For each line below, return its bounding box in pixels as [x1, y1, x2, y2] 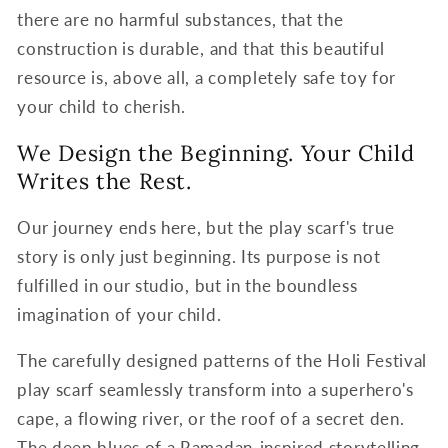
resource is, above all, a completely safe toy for [17, 66, 397, 88]
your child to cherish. [17, 95, 186, 117]
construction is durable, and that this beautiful [17, 37, 385, 59]
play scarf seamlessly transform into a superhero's [17, 379, 414, 401]
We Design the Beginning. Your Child [17, 138, 415, 167]
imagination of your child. [17, 304, 222, 326]
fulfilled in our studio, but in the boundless [17, 275, 358, 297]
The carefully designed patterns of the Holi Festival [17, 350, 428, 372]
